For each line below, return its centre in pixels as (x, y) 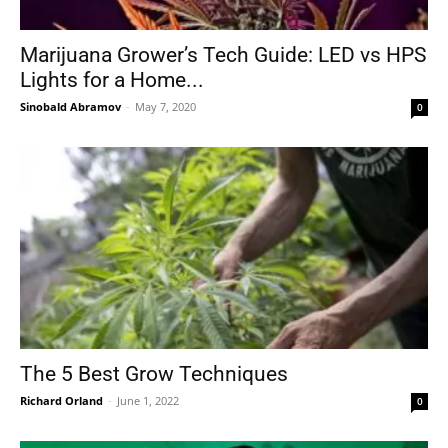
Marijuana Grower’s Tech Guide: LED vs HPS (223, 55)
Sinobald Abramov (70, 107)
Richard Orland (61, 400)
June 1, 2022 (148, 400)
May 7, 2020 (165, 107)
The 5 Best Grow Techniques (154, 373)
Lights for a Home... (112, 80)
